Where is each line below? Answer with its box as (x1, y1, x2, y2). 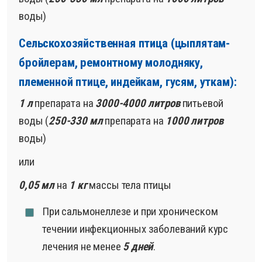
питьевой (180, 96, 224, 111)
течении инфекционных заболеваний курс (42, 222, 229, 236)
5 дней (123, 240, 154, 254)
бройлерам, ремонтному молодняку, (19, 56, 203, 70)
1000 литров (166, 114, 223, 128)
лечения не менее (42, 240, 123, 254)
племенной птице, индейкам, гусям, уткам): (19, 75, 237, 89)
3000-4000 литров (95, 96, 180, 111)
